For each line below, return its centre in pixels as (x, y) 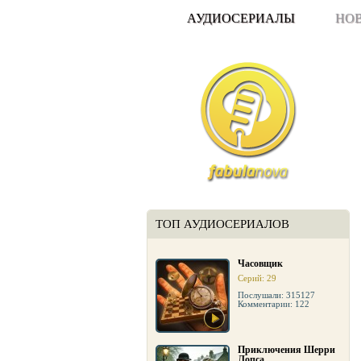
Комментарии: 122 (274, 304)
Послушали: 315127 (276, 295)
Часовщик (260, 263)
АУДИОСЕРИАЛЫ (241, 18)
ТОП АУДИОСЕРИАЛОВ (222, 224)
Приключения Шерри (286, 350)
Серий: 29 (257, 278)
